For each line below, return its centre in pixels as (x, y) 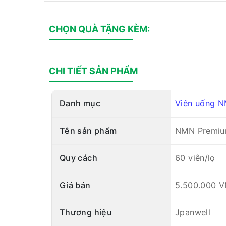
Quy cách (78, 158)
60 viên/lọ (195, 158)
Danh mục (80, 103)
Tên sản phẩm (88, 130)
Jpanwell (193, 212)
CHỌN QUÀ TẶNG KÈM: (99, 29)
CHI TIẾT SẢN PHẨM (93, 71)
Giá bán (75, 185)
